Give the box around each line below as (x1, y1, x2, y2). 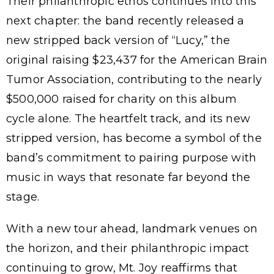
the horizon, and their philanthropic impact (6, 241, 250, 255)
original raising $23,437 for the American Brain (6, 53, 268, 67)
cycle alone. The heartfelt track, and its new (6, 111, 251, 125)
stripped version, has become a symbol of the (6, 131, 262, 145)
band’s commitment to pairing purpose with (6, 150, 257, 165)
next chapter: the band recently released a (6, 13, 245, 28)
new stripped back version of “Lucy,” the (6, 33, 231, 47)
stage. (6, 190, 40, 204)
